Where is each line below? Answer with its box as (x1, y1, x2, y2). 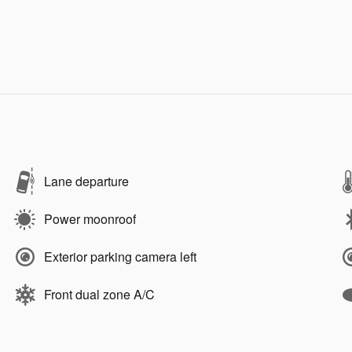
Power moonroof (44, 209, 136, 228)
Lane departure (44, 171, 129, 190)
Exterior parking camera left (44, 247, 196, 266)
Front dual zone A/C (44, 284, 155, 303)
